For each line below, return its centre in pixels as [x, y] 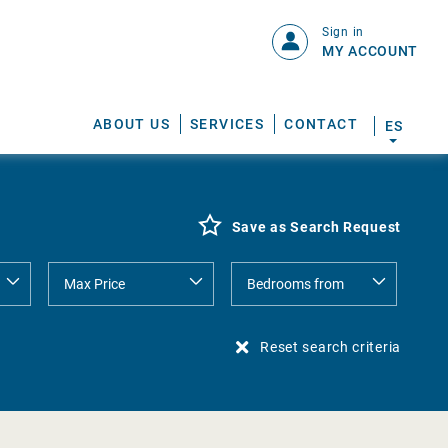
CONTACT [321, 124]
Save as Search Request [316, 227]
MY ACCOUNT [370, 51]
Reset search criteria [330, 347]
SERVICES [227, 124]
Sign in [343, 32]
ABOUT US [131, 124]
